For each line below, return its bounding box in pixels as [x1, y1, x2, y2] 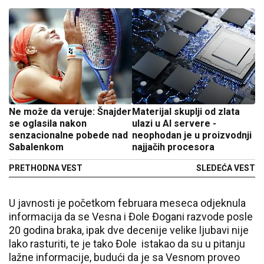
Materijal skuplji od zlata [132, 106, 240, 117]
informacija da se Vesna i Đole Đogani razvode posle [9, 210, 253, 223]
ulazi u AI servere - [132, 118, 216, 129]
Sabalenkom [9, 141, 64, 153]
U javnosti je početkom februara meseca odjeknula [9, 197, 246, 209]
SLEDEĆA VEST [196, 163, 255, 173]
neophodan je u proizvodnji [132, 130, 252, 141]
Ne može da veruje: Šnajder [9, 106, 131, 117]
